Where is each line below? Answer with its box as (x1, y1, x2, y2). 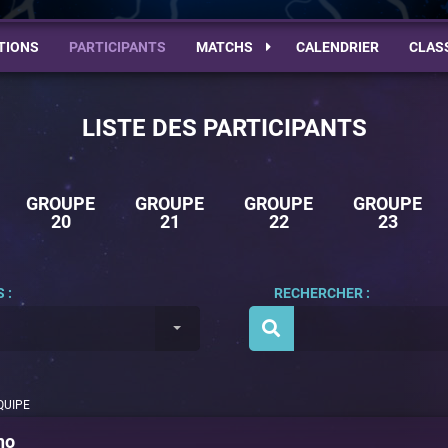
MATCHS (195, 39, 256, 55)
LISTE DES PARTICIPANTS (81, 114, 367, 142)
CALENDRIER (295, 39, 379, 55)
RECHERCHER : (273, 284, 370, 301)
